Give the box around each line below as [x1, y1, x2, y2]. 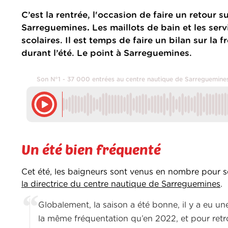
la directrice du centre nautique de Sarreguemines [21, 180, 220, 189]
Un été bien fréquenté [21, 141, 161, 158]
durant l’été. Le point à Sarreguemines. [21, 49, 194, 58]
